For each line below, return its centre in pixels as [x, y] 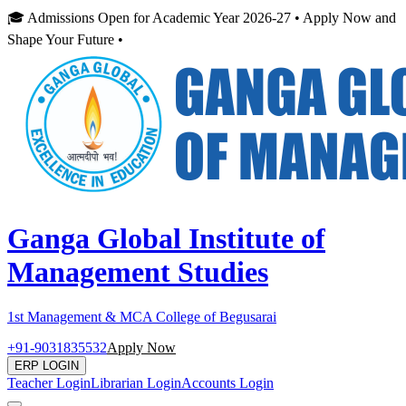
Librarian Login [136, 382]
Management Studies [138, 272]
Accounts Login [227, 382]
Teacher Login [49, 382]
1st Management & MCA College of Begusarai [142, 316]
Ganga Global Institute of [166, 239]
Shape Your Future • [65, 39]
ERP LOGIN [47, 365]
